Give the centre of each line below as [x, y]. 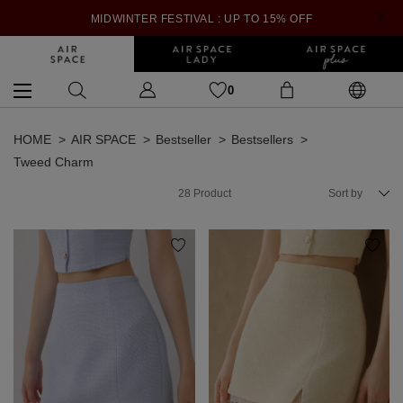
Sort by [345, 193]
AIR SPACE [103, 139]
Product [211, 193]
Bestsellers [262, 139]
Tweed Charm [54, 162]
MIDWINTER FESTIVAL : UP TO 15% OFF [201, 19]
